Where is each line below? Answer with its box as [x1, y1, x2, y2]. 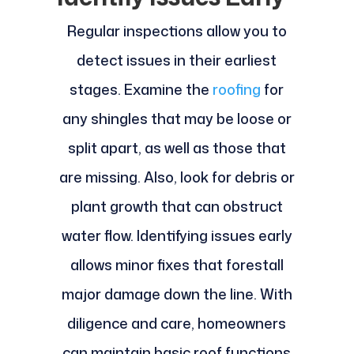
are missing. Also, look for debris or [58, 167, 295, 188]
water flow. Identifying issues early [61, 225, 292, 247]
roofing [213, 79, 262, 100]
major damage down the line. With [61, 284, 292, 305]
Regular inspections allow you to [66, 21, 287, 42]
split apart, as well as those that [67, 137, 286, 159]
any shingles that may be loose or [62, 108, 292, 130]
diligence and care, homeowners [67, 313, 287, 334]
